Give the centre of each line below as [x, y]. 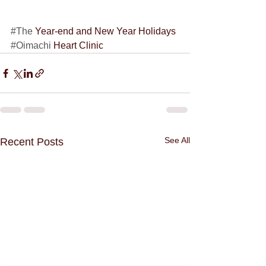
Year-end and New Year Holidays [105, 31]
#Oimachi [31, 46]
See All [177, 140]
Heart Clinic [77, 46]
